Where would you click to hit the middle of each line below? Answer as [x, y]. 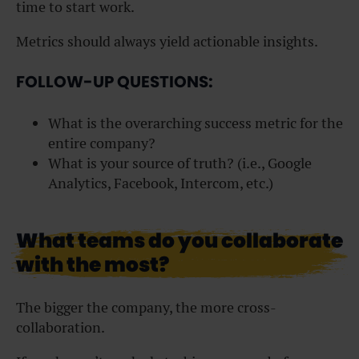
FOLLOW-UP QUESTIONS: [115, 82]
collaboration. [61, 327]
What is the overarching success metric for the [196, 123]
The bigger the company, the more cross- [146, 307]
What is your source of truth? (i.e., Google [180, 163]
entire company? [102, 143]
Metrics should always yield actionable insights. [167, 41]
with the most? [93, 264]
